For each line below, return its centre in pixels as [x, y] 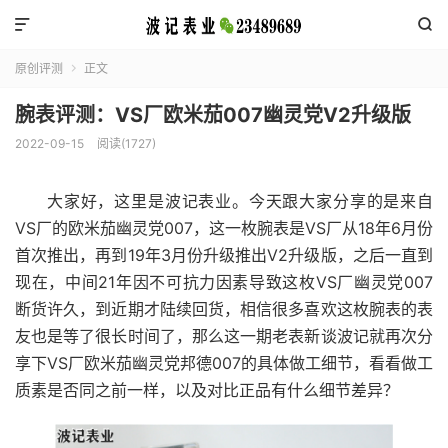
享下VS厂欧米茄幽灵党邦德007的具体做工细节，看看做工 [224, 363]
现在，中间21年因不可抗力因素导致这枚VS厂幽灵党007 [224, 282]
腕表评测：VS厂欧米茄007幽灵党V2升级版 [213, 115]
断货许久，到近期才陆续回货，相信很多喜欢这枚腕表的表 [224, 309]
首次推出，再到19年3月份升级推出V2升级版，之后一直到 [224, 255]
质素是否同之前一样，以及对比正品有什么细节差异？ [207, 390]
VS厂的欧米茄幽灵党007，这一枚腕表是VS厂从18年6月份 [224, 228]
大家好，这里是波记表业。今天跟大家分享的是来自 [240, 201]
